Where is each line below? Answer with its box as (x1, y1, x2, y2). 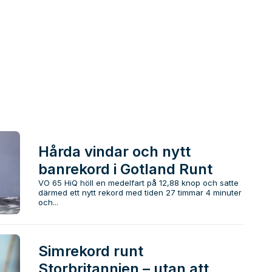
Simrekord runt (38, 242, 143, 260)
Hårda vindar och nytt (38, 143, 191, 161)
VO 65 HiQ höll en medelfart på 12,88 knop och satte (38, 178, 239, 188)
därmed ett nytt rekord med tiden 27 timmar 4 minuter (38, 188, 242, 198)
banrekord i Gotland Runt (38, 160, 212, 178)
